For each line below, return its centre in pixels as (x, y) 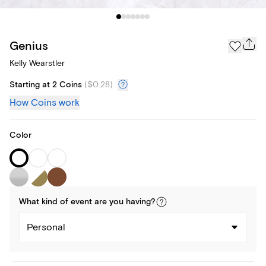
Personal (46, 228)
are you (109, 202)
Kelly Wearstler (37, 64)
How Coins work (45, 103)
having (138, 202)
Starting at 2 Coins (46, 85)
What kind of (45, 202)
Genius (29, 46)
